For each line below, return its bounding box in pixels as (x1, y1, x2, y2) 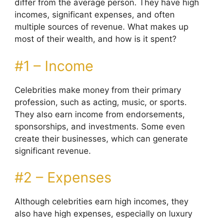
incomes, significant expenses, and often (15, 10, 175, 19)
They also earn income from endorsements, (15, 109, 185, 119)
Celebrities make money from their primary (15, 85, 181, 95)
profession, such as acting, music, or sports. (15, 97, 187, 107)
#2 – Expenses (15, 169, 111, 186)
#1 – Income (15, 57, 93, 74)
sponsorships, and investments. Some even (15, 121, 185, 131)
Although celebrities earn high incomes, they (15, 197, 188, 206)
